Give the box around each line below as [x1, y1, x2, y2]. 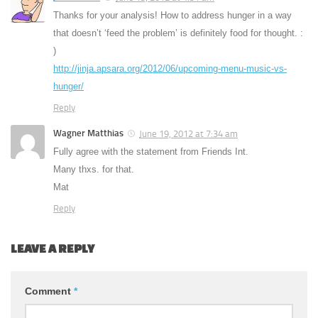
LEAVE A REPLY [11, 241, 94, 256]
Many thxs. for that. [53, 164, 134, 175]
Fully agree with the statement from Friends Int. [53, 146, 248, 158]
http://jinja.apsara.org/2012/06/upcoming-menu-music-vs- [53, 63, 287, 75]
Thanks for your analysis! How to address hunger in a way [53, 10, 292, 21]
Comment [25, 285, 74, 297]
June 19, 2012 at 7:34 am [139, 128, 238, 140]
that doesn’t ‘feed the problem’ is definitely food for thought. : [53, 28, 303, 39]
